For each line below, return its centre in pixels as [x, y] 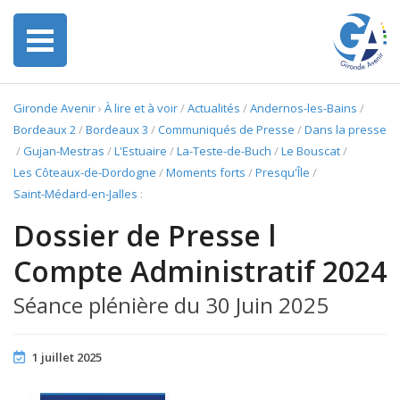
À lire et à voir [141, 108]
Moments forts [206, 172]
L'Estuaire [141, 151]
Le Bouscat [311, 151]
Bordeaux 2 [45, 129]
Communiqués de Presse [226, 129]
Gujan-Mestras [64, 151]
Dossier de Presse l [145, 235]
